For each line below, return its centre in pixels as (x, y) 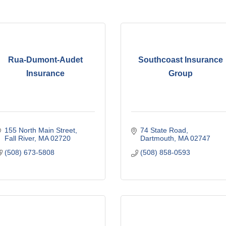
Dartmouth (157, 138)
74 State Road (163, 130)
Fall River (19, 138)
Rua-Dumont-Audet (45, 60)
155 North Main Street (40, 130)
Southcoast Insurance (181, 60)
